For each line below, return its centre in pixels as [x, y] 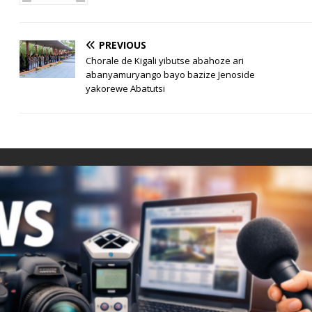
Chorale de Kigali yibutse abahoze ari [165, 61]
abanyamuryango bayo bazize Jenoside [171, 75]
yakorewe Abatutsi [126, 89]
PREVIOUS [123, 45]
